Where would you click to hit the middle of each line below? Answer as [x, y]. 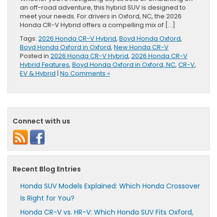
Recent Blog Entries [47, 169]
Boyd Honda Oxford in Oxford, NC [124, 65]
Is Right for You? [48, 198]
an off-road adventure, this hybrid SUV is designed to [103, 8]
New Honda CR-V [141, 47]
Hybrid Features [45, 65]
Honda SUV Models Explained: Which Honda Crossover [110, 186]
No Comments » [85, 74]
